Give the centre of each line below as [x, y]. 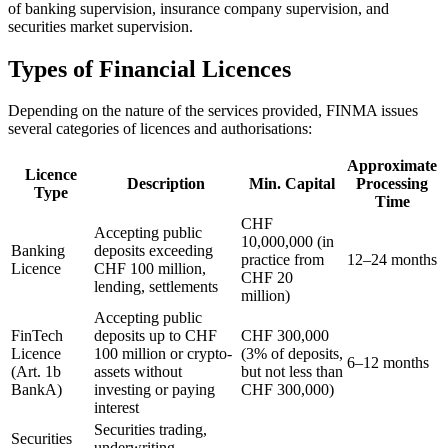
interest [116, 408]
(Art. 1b [36, 372]
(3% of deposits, [292, 354]
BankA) [36, 390]
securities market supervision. [100, 26]
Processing [392, 184]
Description [165, 184]
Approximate [392, 166]
